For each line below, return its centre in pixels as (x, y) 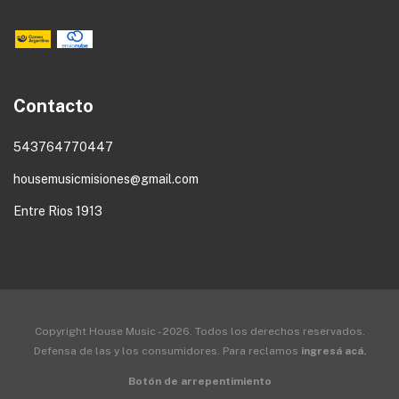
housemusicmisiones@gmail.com (106, 179)
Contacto (53, 106)
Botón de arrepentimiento (199, 382)
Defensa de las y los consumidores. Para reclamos (166, 351)
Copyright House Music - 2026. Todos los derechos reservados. (199, 332)
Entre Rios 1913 (58, 212)
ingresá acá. (333, 351)
